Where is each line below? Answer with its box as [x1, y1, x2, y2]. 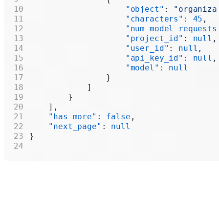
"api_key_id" [29, 53, 183, 63]
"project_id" [29, 33, 183, 43]
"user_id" [29, 43, 169, 53]
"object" [29, 4, 164, 14]
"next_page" [29, 121, 102, 131]
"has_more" [29, 111, 97, 121]
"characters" [29, 14, 183, 23]
